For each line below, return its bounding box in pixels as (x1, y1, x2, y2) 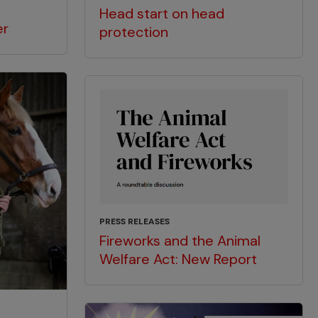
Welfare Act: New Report (99, 250, 258, 269)
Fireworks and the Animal (99, 231, 261, 251)
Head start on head (99, 4, 225, 23)
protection (99, 23, 169, 42)
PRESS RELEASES (99, 216, 170, 228)
